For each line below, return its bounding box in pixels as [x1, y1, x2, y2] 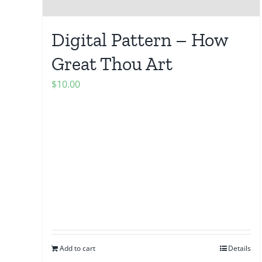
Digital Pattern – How [51, 29, 228, 51]
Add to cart [60, 243, 95, 254]
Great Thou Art [51, 53, 173, 75]
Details [228, 243, 251, 254]
